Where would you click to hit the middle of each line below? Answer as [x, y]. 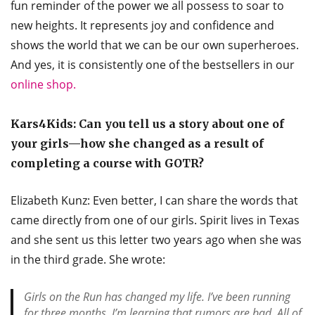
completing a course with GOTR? [107, 163]
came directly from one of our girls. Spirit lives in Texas [155, 220]
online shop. [43, 84]
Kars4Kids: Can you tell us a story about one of [147, 123]
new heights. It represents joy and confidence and [142, 25]
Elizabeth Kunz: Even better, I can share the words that [154, 200]
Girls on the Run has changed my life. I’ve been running [157, 296]
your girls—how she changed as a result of [137, 143]
